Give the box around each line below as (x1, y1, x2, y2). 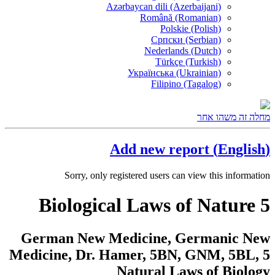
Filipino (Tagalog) (151, 79, 221, 89)
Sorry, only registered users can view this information (64, 169, 270, 180)
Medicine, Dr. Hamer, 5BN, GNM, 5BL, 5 (9, 246, 270, 263)
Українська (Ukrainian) (128, 68, 221, 78)
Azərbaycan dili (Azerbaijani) (106, 1, 221, 12)
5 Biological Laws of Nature (260, 194, 270, 217)
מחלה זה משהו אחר (197, 112, 270, 122)
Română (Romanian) (140, 12, 221, 23)
